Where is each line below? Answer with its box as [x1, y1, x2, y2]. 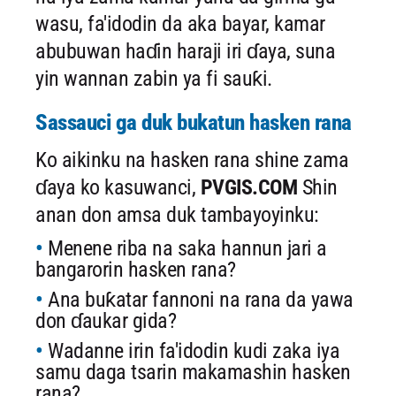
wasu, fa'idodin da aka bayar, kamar [35, 11, 325, 36]
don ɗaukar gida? [35, 308, 176, 333]
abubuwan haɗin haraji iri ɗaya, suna [35, 39, 335, 64]
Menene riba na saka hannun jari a [48, 236, 327, 261]
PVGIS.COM [200, 175, 297, 200]
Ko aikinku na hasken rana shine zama [35, 148, 348, 172]
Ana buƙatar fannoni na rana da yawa [48, 287, 354, 312]
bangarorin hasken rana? [35, 257, 236, 282]
